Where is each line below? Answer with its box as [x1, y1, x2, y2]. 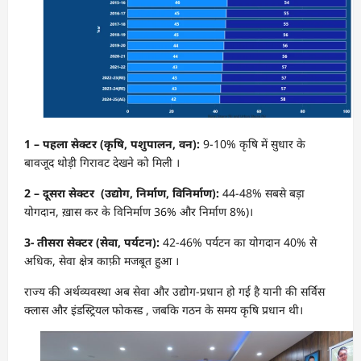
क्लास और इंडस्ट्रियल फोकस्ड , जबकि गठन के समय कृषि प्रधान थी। [24, 301, 303, 317]
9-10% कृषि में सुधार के [200, 135, 305, 151]
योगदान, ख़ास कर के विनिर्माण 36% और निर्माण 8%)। [24, 203, 253, 219]
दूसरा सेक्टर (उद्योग [43, 185, 130, 201]
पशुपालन [131, 135, 172, 151]
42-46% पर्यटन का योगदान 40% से [160, 234, 317, 250]
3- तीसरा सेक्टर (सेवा [24, 234, 118, 250]
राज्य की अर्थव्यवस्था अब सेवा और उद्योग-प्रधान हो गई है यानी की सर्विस [24, 283, 325, 299]
